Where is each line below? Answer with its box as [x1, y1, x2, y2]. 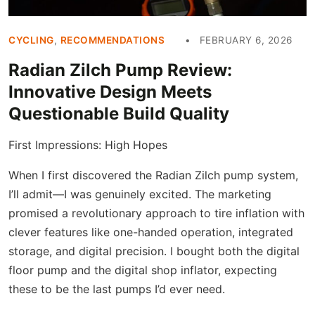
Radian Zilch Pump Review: [8, 59, 232, 80]
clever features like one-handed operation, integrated [8, 224, 293, 239]
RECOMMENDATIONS [60, 34, 165, 46]
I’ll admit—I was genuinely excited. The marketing [8, 186, 271, 201]
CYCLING [8, 34, 54, 46]
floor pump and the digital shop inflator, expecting [8, 262, 277, 277]
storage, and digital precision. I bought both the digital [8, 243, 300, 258]
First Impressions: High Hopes [8, 137, 167, 152]
